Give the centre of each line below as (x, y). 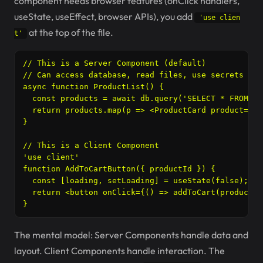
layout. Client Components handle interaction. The (119, 251)
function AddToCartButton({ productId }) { (119, 169)
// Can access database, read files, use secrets (133, 75)
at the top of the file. (70, 32)
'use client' (51, 157)
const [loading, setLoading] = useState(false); (136, 181)
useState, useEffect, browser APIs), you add (104, 16)
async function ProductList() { (93, 87)
